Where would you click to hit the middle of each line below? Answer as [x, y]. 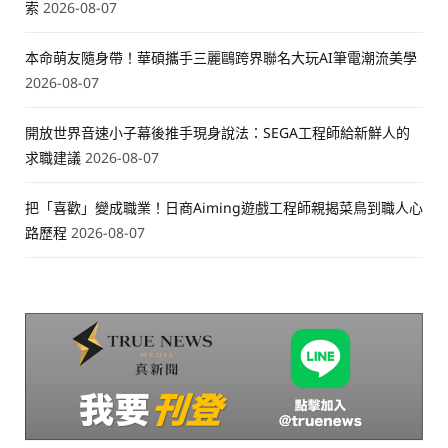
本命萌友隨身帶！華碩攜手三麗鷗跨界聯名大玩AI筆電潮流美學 [221, 57]
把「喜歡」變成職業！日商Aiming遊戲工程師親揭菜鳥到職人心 [224, 207]
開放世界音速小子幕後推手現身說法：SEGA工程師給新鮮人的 [217, 132]
